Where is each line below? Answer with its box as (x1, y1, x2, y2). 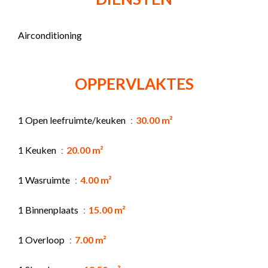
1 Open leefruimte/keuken (18, 114, 127, 126)
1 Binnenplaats (18, 203, 80, 215)
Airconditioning (18, 29, 82, 41)
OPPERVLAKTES (74, 74, 194, 93)
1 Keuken (18, 144, 58, 156)
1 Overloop (18, 233, 66, 245)
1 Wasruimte (18, 173, 72, 185)
